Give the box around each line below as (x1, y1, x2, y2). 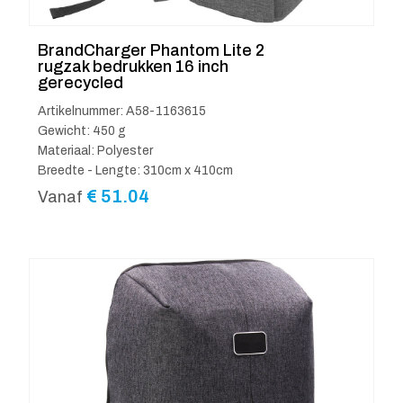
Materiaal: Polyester (38, 144, 153, 158)
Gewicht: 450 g (38, 124, 126, 139)
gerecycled (38, 74, 123, 93)
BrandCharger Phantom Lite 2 (38, 41, 264, 60)
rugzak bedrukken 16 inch (38, 58, 228, 76)
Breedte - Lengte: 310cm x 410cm (38, 164, 233, 178)
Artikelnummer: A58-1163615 (38, 104, 206, 119)
